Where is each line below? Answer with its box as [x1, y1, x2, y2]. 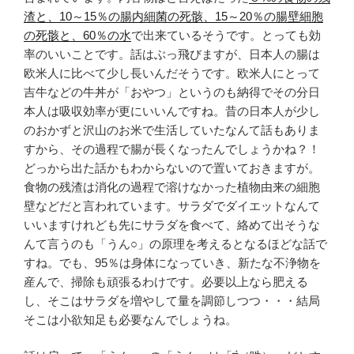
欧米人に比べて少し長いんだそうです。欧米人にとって [24, 66, 320, 80]
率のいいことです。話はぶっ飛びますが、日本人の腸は [24, 47, 320, 61]
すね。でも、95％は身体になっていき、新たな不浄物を [24, 255, 321, 269]
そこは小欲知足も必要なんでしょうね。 [24, 312, 237, 326]
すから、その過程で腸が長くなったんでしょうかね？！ [24, 141, 320, 156]
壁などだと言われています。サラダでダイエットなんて [24, 198, 320, 213]
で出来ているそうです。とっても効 [131, 28, 321, 42]
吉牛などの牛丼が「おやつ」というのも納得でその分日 [24, 85, 320, 99]
